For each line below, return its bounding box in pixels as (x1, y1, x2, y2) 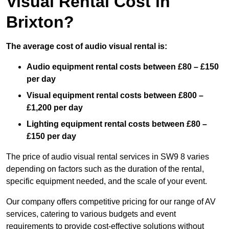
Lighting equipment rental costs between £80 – (27, 120, 207, 129)
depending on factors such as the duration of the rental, (6, 165, 204, 174)
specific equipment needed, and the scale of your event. (6, 177, 207, 186)
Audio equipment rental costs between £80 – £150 (27, 62, 219, 72)
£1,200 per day (27, 103, 83, 112)
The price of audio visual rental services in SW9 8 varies (6, 152, 209, 162)
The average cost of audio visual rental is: (6, 42, 167, 51)
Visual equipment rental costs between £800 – (27, 91, 203, 100)
